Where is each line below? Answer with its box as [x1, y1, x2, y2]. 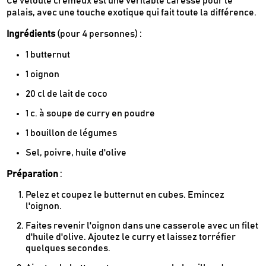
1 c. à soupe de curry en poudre [26, 109, 156, 119]
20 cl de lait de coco [26, 89, 108, 99]
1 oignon [26, 69, 60, 80]
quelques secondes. [26, 243, 111, 254]
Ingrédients [7, 29, 56, 39]
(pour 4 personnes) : [55, 29, 142, 39]
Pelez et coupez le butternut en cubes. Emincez [26, 190, 225, 200]
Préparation [7, 169, 59, 179]
